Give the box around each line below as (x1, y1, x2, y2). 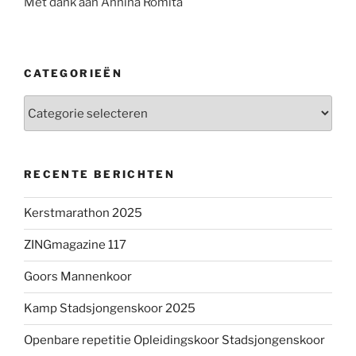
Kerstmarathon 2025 (24, 206, 142, 220)
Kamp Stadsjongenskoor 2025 (24, 301, 195, 315)
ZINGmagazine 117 (24, 238, 126, 252)
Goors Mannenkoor (24, 269, 132, 284)
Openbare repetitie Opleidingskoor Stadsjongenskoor (24, 333, 325, 347)
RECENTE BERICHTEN (24, 168, 176, 180)
